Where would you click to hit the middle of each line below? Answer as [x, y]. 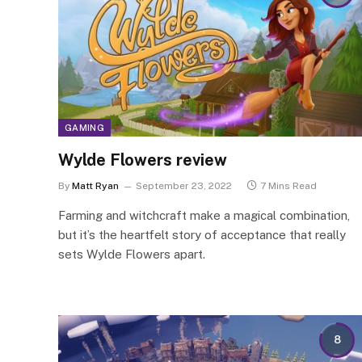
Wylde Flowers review [143, 160]
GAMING [84, 128]
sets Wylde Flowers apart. [132, 254]
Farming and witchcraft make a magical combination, [204, 215]
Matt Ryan [95, 186]
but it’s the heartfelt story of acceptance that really [202, 235]
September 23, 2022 [184, 186]
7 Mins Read [288, 186]
